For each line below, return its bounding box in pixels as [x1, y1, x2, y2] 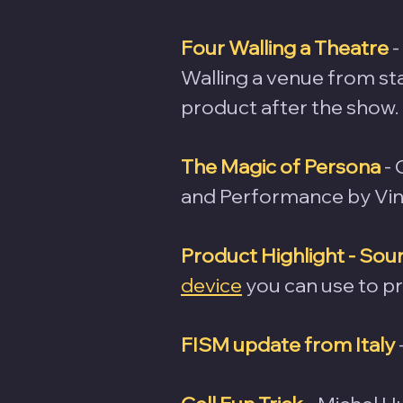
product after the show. [181, 94, 399, 120]
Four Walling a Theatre [181, 34, 389, 60]
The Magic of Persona [181, 153, 381, 179]
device [181, 272, 242, 298]
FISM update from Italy [181, 331, 395, 357]
